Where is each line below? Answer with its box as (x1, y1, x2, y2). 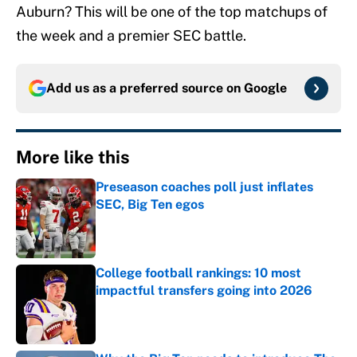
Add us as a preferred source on (46, 80, 244, 96)
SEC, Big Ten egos (96, 197, 204, 213)
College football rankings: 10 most (96, 265, 301, 281)
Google (244, 80, 287, 96)
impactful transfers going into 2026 (96, 283, 312, 299)
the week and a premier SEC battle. (16, 27, 246, 45)
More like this (16, 147, 130, 168)
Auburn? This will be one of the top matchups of (16, 3, 328, 21)
